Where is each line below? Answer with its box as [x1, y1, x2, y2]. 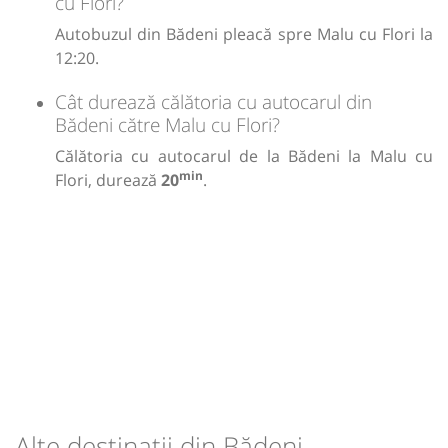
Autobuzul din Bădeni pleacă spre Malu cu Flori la [55, 22, 433, 45]
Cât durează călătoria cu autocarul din [55, 87, 372, 115]
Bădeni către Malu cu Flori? [55, 110, 280, 138]
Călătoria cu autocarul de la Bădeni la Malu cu [55, 144, 433, 167]
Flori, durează [55, 168, 161, 191]
